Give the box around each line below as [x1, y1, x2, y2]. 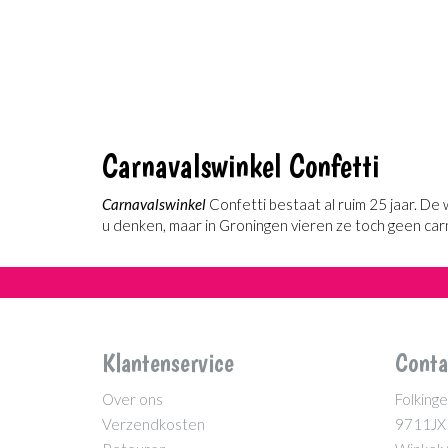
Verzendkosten [102, 415, 205, 433]
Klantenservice [102, 346, 234, 378]
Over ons [102, 390, 163, 408]
